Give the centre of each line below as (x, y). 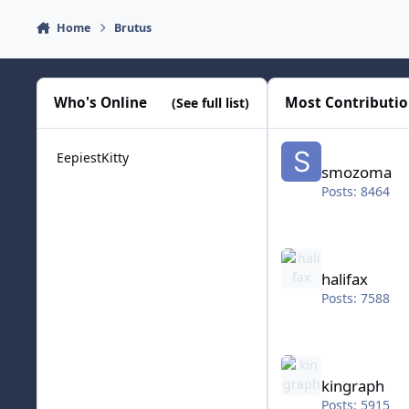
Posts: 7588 (356, 299)
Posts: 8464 (356, 192)
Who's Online (101, 103)
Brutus (133, 27)
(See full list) (211, 103)
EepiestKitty (93, 157)
